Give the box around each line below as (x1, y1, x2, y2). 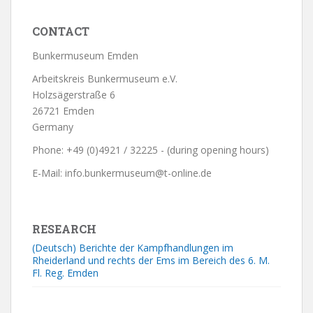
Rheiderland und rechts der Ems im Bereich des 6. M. (32, 254, 270, 267)
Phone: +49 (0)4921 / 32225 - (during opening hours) (32, 143, 269, 156)
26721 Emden (32, 104, 94, 117)
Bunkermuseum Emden (32, 49, 138, 62)
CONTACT (32, 24, 89, 38)
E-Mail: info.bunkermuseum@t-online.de (32, 166, 212, 180)
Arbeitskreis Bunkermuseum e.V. (32, 72, 177, 85)
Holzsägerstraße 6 (32, 88, 115, 101)
